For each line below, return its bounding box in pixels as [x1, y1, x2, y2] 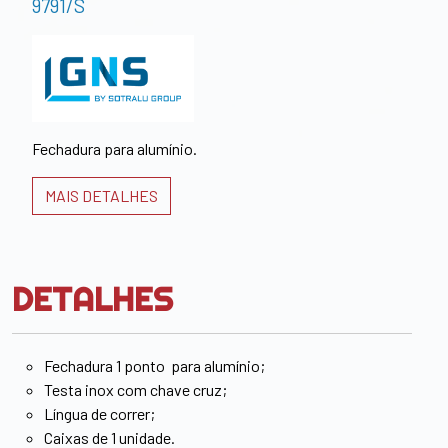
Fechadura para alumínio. [32, 139, 197, 159]
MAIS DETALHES [45, 186, 158, 206]
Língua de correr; [44, 404, 155, 424]
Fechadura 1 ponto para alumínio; [44, 356, 265, 376]
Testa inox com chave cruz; [44, 380, 227, 400]
